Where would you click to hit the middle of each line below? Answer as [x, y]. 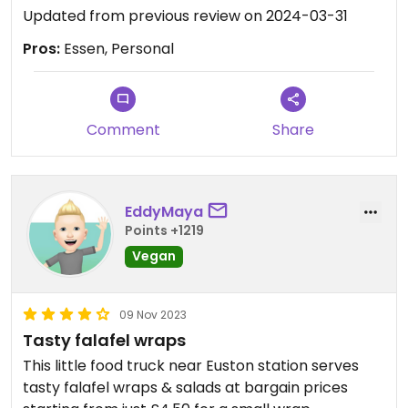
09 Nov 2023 [153, 315]
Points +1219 [164, 230]
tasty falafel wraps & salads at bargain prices [185, 388]
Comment [123, 130]
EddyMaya [164, 211]
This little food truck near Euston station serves [191, 366]
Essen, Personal [117, 49]
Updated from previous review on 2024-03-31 [185, 16]
